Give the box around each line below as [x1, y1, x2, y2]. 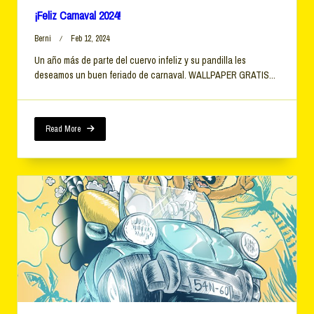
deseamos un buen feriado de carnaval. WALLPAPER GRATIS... [34, 68, 275, 81]
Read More [46, 123, 81, 135]
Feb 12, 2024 [71, 32, 109, 44]
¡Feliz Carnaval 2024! [34, 7, 121, 23]
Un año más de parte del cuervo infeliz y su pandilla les [34, 53, 246, 67]
